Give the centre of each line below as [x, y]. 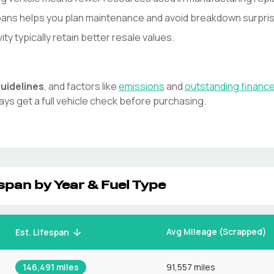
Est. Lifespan [42, 232]
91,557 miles [191, 267]
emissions [142, 86]
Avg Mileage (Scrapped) [217, 231]
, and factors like [80, 86]
